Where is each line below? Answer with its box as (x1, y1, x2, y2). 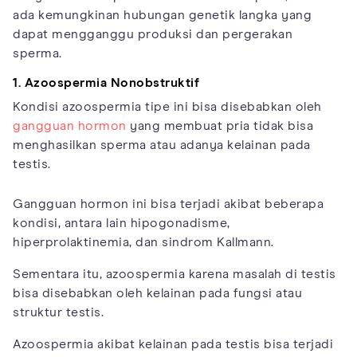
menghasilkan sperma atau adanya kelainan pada (13, 139, 311, 152)
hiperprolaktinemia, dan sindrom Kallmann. (13, 236, 274, 249)
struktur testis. (13, 306, 104, 320)
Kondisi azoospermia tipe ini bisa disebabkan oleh (13, 100, 322, 114)
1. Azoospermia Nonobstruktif (13, 76, 199, 90)
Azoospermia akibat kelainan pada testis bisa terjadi (13, 338, 333, 351)
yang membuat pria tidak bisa (126, 120, 313, 133)
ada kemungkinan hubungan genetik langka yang (13, 9, 312, 22)
